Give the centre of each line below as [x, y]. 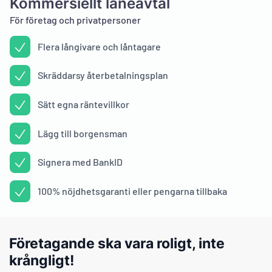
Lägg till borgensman [83, 133]
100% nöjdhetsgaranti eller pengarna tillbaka [132, 191]
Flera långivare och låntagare [99, 46]
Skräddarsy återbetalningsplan [103, 75]
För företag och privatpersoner [75, 20]
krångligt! [43, 260]
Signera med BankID [80, 162]
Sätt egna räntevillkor [83, 104]
